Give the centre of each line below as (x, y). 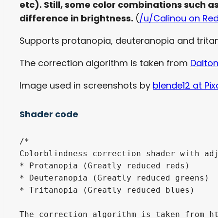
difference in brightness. (77, 18)
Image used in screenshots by (86, 86)
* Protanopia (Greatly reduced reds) (105, 165)
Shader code (49, 114)
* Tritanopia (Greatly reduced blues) (107, 190)
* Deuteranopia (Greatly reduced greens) (114, 178)
